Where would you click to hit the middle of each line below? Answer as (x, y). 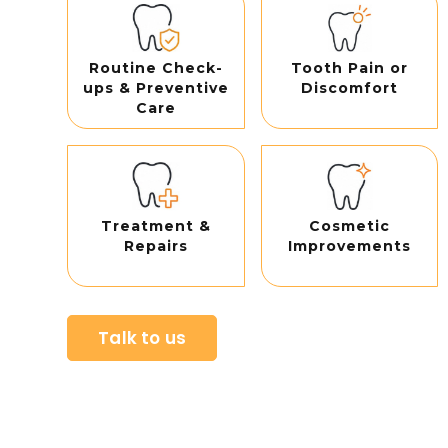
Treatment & (155, 225)
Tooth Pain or (350, 67)
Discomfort (350, 87)
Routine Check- (155, 67)
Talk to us (142, 337)
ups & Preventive (155, 87)
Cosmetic (350, 225)
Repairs (155, 245)
